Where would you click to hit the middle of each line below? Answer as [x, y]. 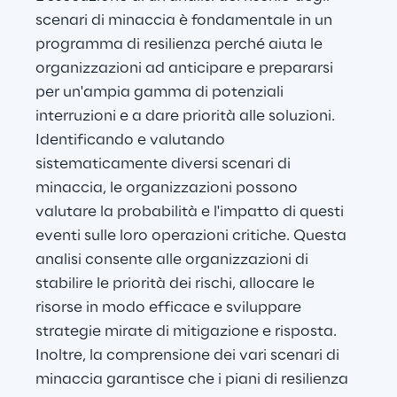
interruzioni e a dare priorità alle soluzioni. [187, 117]
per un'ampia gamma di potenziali [161, 93]
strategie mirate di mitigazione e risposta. [188, 332]
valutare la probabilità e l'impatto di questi [191, 212]
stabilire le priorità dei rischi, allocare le [177, 284]
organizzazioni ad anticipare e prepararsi [186, 69]
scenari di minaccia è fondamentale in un [186, 21]
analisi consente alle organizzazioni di [174, 260]
